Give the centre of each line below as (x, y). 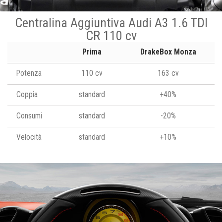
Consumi (29, 116)
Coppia (27, 94)
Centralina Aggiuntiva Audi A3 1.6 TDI (111, 23)
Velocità (29, 137)
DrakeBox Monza (168, 52)
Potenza (29, 73)
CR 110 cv (111, 35)
